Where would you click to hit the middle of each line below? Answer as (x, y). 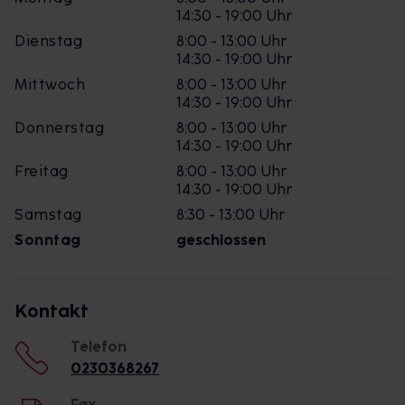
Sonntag (48, 240)
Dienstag (48, 41)
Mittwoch (50, 85)
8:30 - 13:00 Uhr (231, 215)
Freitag (42, 171)
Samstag (48, 215)
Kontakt (52, 311)
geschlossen (221, 240)
